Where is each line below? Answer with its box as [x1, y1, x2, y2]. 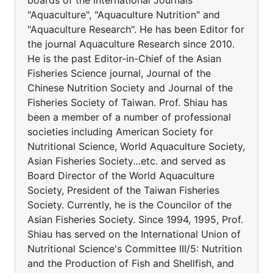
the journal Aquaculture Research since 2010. [27, 38, 235, 50]
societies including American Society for [27, 126, 213, 138]
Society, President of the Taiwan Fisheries [27, 184, 219, 196]
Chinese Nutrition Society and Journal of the [27, 82, 233, 94]
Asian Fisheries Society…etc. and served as [27, 155, 225, 167]
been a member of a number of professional [27, 111, 231, 123]
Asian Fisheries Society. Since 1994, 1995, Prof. [27, 213, 243, 225]
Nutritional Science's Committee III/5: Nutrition [27, 243, 242, 255]
